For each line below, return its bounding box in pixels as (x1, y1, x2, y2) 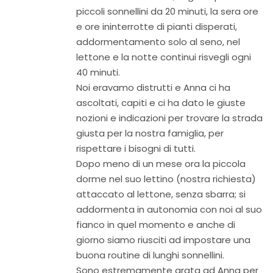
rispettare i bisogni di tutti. (76, 142, 196, 155)
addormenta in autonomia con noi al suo (76, 203, 262, 216)
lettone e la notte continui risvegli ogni (76, 51, 251, 63)
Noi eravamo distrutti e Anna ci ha (76, 81, 230, 94)
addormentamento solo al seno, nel (76, 35, 240, 48)
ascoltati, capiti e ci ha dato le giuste (76, 96, 246, 109)
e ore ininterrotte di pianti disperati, (76, 20, 237, 33)
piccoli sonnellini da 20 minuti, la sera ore (76, 5, 258, 18)
